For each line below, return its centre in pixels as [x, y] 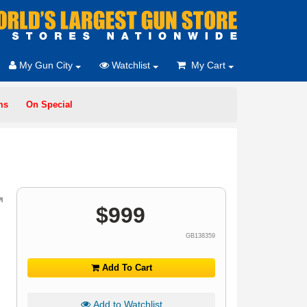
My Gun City [46, 65]
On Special [49, 105]
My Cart [207, 65]
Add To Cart [125, 268]
